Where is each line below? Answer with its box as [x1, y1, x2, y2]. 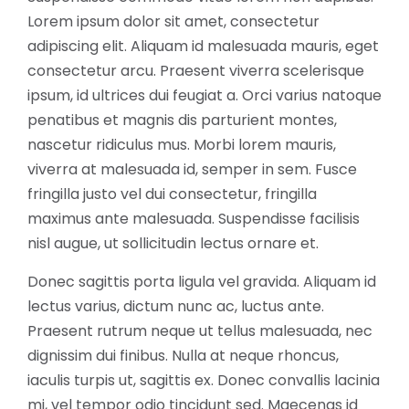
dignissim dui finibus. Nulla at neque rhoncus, [27, 344, 339, 366]
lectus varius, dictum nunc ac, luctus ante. [27, 295, 324, 317]
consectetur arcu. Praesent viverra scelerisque [27, 59, 364, 81]
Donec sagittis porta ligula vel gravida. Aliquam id [27, 270, 376, 292]
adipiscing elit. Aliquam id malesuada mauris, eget [27, 35, 379, 57]
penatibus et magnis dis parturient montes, [27, 109, 337, 131]
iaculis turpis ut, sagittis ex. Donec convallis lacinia [27, 369, 380, 391]
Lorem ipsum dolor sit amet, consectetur [27, 10, 320, 32]
